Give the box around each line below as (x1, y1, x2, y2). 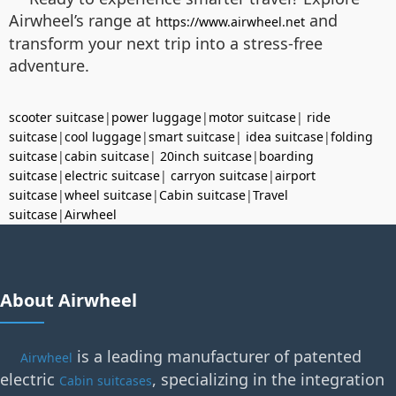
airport (275, 167, 316, 184)
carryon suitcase (171, 167, 268, 184)
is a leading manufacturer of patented (72, 346, 362, 367)
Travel (253, 187, 288, 203)
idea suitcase (246, 128, 324, 145)
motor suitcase (209, 109, 296, 126)
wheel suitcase (65, 187, 152, 203)
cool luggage (65, 128, 141, 145)
